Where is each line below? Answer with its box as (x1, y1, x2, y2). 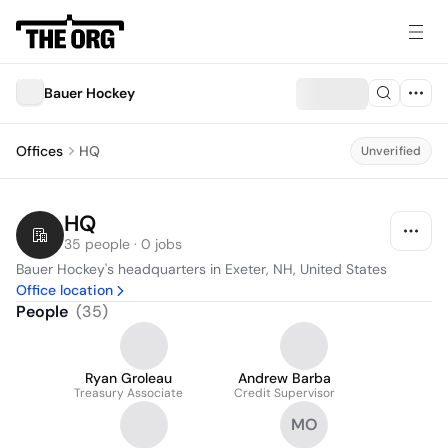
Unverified (360, 143, 421, 159)
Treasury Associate (74, 385, 183, 401)
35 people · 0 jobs (64, 235, 182, 253)
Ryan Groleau (85, 369, 172, 387)
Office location (16, 281, 113, 299)
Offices (16, 142, 63, 160)
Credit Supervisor (234, 385, 335, 401)
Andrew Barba (238, 369, 331, 387)
